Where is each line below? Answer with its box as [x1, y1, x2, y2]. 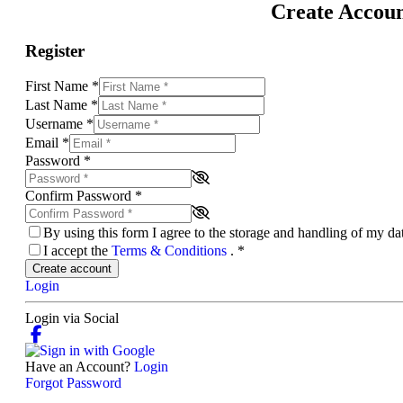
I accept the [43, 243, 112, 259]
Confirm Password [25, 188, 135, 204]
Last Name [25, 97, 91, 113]
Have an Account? [25, 359, 134, 375]
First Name [25, 78, 92, 94]
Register [25, 40, 85, 60]
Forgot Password [25, 375, 121, 391]
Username [25, 116, 86, 132]
